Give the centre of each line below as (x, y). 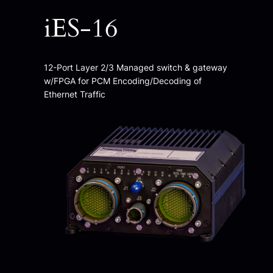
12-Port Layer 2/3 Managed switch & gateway (135, 67)
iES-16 (81, 29)
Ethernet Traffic (74, 94)
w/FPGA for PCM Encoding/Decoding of (122, 80)
